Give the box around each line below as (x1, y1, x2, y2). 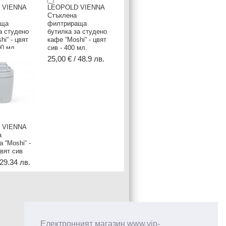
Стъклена (47, 11, 77, 19)
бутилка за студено (47, 27, 107, 35)
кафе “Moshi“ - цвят (47, 35, 106, 43)
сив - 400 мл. (47, 43, 87, 51)
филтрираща (47, 19, 87, 27)
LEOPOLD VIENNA (47, 3, 104, 11)
